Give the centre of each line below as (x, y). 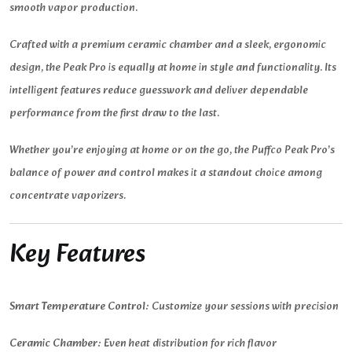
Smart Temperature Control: (79, 307)
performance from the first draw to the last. (114, 114)
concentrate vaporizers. (68, 196)
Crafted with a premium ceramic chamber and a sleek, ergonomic (168, 46)
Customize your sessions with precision (244, 307)
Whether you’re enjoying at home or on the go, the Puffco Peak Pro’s (172, 151)
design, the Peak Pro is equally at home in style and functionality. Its (173, 68)
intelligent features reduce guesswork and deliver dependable (159, 91)
